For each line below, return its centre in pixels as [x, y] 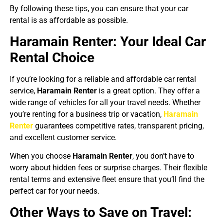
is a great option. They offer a [148, 91]
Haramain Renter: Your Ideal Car [108, 41]
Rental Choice [52, 57]
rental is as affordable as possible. [69, 20]
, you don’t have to [163, 156]
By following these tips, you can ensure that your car [99, 9]
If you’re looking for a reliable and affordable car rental [103, 79]
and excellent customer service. [63, 137]
